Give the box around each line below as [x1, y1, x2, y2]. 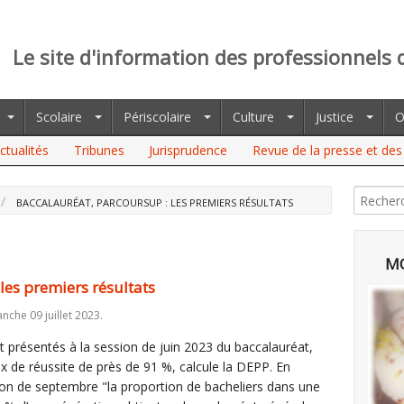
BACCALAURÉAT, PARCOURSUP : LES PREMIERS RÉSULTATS [16, 196, 293, 209]
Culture [233, 108, 274, 125]
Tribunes [73, 142, 124, 159]
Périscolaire [124, 108, 191, 125]
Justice [316, 108, 353, 125]
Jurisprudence [149, 142, 228, 159]
